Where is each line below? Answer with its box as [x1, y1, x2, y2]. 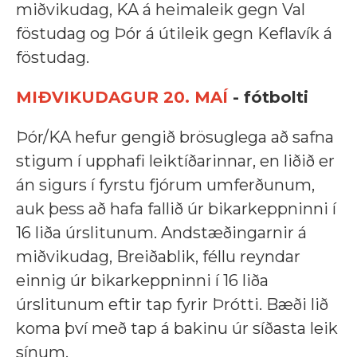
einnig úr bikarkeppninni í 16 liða [16, 271, 269, 291]
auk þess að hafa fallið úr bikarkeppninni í [16, 199, 336, 219]
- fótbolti [233, 88, 308, 108]
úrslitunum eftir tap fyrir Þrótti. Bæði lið [16, 295, 328, 315]
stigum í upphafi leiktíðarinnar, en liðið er [16, 151, 335, 171]
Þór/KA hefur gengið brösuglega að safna [16, 127, 334, 147]
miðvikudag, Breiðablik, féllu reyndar [16, 247, 300, 267]
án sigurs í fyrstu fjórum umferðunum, [16, 175, 315, 195]
